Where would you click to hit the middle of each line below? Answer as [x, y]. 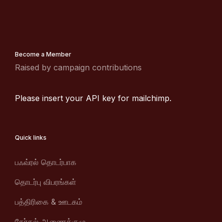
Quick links [31, 138]
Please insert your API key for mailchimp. [93, 98]
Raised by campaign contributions [78, 68]
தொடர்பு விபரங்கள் [46, 182]
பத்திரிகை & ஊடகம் [49, 202]
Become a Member [43, 55]
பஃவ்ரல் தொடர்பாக [46, 162]
